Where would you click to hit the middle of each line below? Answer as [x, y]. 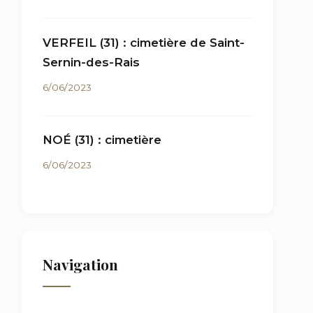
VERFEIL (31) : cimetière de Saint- [144, 43]
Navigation [80, 264]
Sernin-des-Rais [91, 62]
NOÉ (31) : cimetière [102, 140]
